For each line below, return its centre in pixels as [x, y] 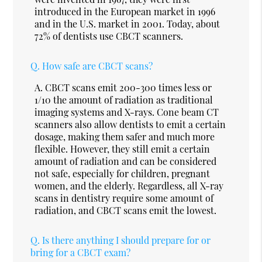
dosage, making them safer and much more [125, 136]
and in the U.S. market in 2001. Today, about [127, 23]
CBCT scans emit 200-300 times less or [129, 87]
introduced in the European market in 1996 [125, 11]
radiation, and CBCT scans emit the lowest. [126, 210]
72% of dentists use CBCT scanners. [109, 36]
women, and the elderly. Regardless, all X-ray [129, 185]
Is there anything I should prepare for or [127, 240]
